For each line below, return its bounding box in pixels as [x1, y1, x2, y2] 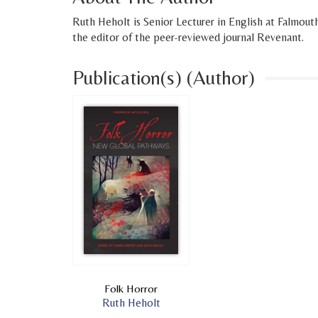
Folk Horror [104, 282, 158, 295]
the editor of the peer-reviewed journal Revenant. [72, 30, 304, 44]
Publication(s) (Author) [72, 65, 255, 89]
